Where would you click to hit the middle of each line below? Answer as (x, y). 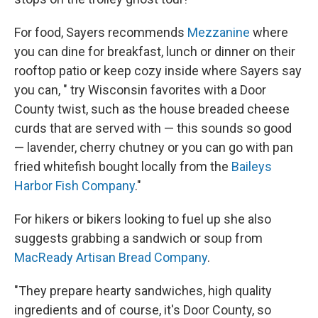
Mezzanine (219, 32)
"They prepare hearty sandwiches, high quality (143, 290)
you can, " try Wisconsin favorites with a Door (140, 89)
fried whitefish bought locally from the (123, 166)
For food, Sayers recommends (101, 32)
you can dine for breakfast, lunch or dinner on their (155, 51)
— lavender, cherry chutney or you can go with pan (154, 147)
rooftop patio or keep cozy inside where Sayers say (158, 70)
